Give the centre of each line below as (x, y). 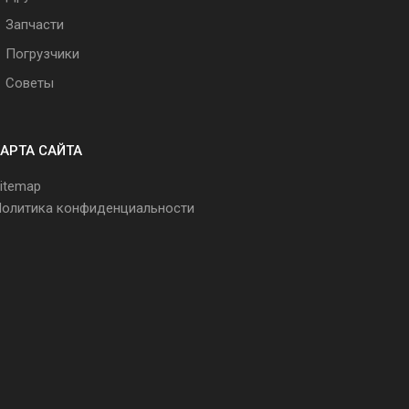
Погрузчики (42, 53)
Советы (30, 83)
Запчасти (35, 24)
